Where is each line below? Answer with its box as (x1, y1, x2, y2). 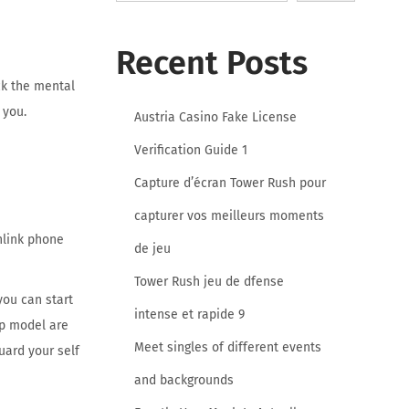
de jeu (134, 240, 171, 257)
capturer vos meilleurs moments (134, 207, 324, 224)
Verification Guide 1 (134, 142, 247, 158)
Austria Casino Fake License (134, 109, 297, 125)
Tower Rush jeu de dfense (134, 273, 284, 289)
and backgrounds (134, 372, 234, 388)
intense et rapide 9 (134, 306, 245, 322)
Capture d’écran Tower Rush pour (134, 174, 326, 191)
